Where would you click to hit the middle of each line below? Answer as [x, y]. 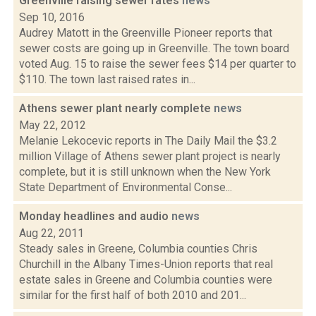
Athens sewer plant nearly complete [116, 108]
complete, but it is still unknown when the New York [145, 172]
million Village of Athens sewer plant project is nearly [150, 156]
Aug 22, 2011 [51, 233]
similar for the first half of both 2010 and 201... [133, 295]
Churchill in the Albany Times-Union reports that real [146, 264]
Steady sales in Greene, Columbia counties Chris [138, 249]
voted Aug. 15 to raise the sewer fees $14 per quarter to [158, 64]
